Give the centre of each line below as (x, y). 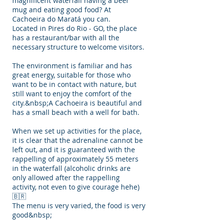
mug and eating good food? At (62, 10)
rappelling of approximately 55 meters (75, 159)
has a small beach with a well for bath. (76, 112)
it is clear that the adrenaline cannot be (78, 140)
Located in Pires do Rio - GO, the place (75, 28)
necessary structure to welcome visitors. (78, 47)
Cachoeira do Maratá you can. (61, 19)
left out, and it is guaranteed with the (74, 150)
